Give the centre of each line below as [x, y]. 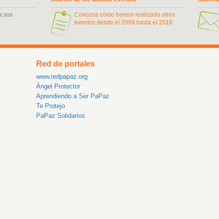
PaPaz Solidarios [61, 116]
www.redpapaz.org [62, 77]
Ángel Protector [58, 86]
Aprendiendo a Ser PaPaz [73, 96]
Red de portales [66, 64]
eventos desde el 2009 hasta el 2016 [123, 22]
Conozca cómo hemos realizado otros [125, 15]
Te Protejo [51, 106]
